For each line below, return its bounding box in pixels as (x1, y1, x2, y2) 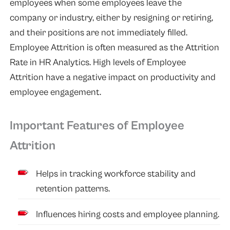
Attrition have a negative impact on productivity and (9, 72, 216, 83)
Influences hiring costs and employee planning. (36, 208, 220, 220)
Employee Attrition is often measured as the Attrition (9, 42, 219, 53)
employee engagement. (9, 87, 101, 98)
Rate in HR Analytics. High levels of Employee (9, 57, 186, 68)
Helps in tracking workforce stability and (36, 168, 196, 179)
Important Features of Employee (9, 118, 184, 133)
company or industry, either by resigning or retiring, (9, 12, 213, 24)
